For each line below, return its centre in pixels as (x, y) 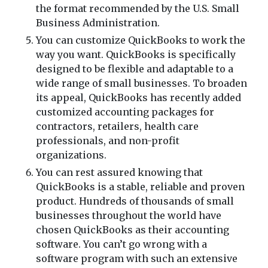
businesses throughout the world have (129, 215)
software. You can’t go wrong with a (121, 244)
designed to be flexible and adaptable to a (135, 69)
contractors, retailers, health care (117, 126)
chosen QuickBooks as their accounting (133, 230)
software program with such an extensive (137, 258)
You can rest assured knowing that (119, 172)
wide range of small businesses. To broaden (141, 83)
